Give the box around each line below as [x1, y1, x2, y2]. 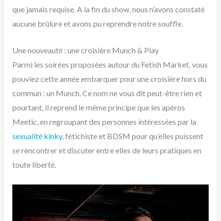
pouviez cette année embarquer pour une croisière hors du [12, 74, 206, 84]
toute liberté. [12, 160, 56, 170]
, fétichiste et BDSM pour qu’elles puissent [62, 131, 203, 141]
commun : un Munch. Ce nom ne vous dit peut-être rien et [12, 88, 202, 98]
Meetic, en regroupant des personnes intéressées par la [12, 117, 196, 127]
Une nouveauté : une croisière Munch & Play [12, 45, 159, 55]
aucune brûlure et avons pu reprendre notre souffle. [12, 18, 183, 28]
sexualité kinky [12, 131, 62, 141]
